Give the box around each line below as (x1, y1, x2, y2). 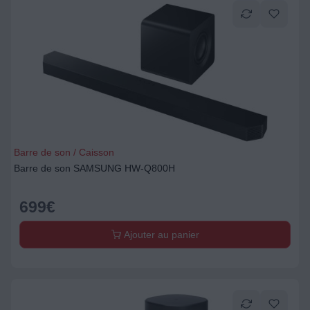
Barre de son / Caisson (14, 147, 114, 158)
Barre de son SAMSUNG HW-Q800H (14, 163, 175, 174)
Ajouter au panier (120, 229, 199, 240)
